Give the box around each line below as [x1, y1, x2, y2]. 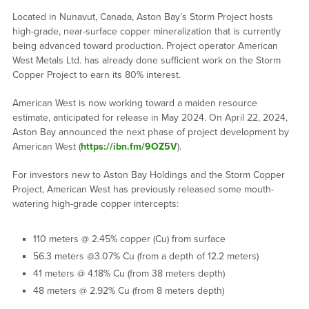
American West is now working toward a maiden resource [12, 97, 257, 110]
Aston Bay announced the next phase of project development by [12, 126, 289, 139]
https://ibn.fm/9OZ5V [80, 141, 177, 153]
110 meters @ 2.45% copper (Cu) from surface [32, 233, 226, 246]
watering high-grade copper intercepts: [12, 198, 179, 210]
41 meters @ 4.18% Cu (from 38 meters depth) [32, 268, 225, 280]
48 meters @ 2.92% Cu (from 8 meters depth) [32, 285, 224, 297]
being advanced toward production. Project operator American [12, 40, 278, 52]
